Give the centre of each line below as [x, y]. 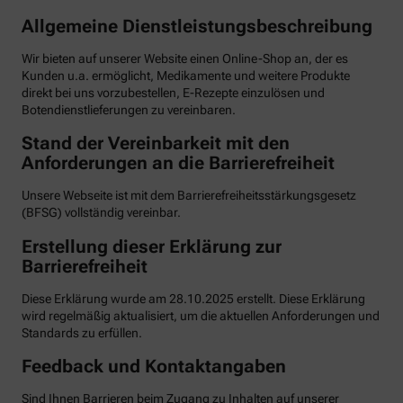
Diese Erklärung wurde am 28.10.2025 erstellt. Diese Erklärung [193, 298]
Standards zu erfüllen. [82, 332]
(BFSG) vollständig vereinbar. [101, 213]
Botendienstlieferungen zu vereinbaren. [129, 109]
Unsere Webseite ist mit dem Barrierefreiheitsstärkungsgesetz [189, 196]
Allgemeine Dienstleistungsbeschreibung [197, 26]
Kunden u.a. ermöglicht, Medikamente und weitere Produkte [186, 75]
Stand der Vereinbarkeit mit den [156, 143]
